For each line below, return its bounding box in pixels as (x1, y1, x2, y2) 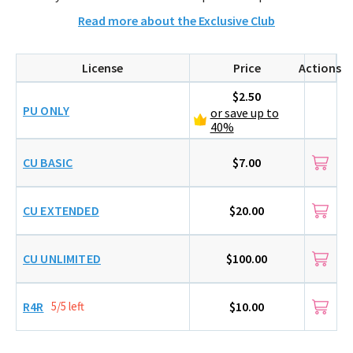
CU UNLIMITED (23, 251, 101, 267)
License (82, 59, 124, 76)
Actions (299, 59, 342, 76)
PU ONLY (23, 102, 70, 118)
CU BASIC (23, 154, 73, 171)
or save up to (210, 104, 279, 121)
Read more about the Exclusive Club (78, 12, 275, 28)
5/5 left (51, 299, 85, 314)
